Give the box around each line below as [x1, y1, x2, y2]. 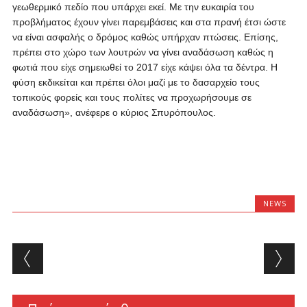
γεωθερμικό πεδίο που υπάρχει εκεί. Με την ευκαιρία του [12, 1, 254, 12]
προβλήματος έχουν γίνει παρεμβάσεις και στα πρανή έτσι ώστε [12, 16, 286, 27]
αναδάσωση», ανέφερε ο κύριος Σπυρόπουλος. [12, 107, 216, 118]
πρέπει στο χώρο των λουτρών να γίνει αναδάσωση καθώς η [12, 47, 273, 58]
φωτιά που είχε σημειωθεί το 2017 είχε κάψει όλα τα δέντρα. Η [12, 62, 278, 73]
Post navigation [12, 241, 189, 267]
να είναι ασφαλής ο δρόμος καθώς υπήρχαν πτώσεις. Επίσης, [12, 32, 278, 42]
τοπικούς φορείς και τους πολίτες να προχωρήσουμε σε [12, 92, 251, 103]
